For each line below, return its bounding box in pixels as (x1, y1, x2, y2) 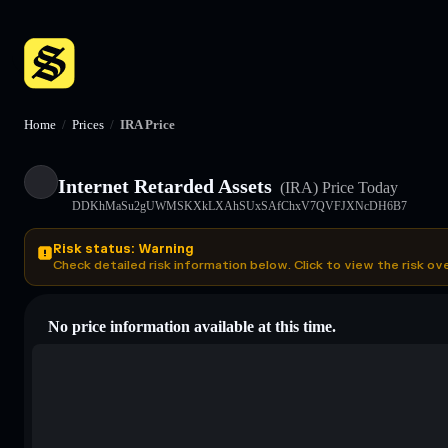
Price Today (318, 178, 398, 196)
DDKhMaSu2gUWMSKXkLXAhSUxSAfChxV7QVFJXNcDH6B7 (72, 198, 407, 213)
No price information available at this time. (48, 317, 336, 335)
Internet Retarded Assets (58, 174, 272, 197)
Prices (72, 117, 104, 132)
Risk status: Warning (53, 240, 193, 257)
